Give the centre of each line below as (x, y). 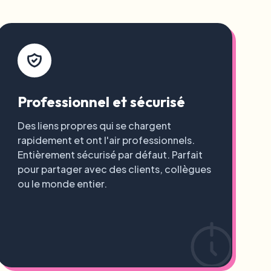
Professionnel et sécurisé (101, 102)
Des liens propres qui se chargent (94, 126)
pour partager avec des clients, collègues (114, 169)
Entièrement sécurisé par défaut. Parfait (110, 155)
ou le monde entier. (62, 184)
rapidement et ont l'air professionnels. (106, 140)
